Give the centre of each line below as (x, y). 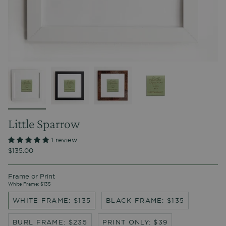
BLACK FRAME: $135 (145, 201)
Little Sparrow (44, 124)
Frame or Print (32, 177)
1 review (64, 140)
